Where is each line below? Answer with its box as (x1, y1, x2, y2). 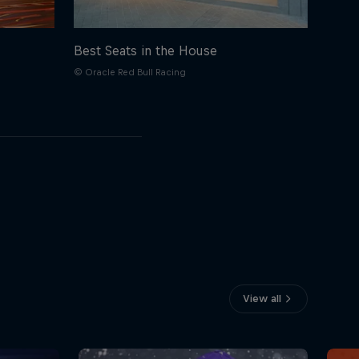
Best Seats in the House (73, 43, 217, 58)
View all (242, 292, 281, 305)
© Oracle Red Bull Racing (73, 67, 186, 78)
